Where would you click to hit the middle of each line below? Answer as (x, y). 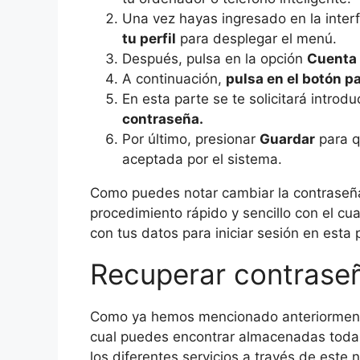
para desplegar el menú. (256, 39)
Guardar (287, 139)
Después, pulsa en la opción (215, 59)
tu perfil (149, 39)
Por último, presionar (191, 139)
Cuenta (332, 59)
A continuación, (174, 79)
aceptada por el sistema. (202, 160)
